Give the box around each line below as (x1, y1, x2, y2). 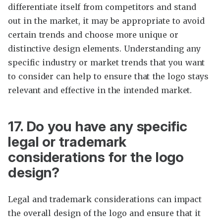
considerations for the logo (8, 149, 184, 166)
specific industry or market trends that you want (8, 57, 205, 67)
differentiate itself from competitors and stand (8, 2, 196, 12)
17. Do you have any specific (8, 118, 187, 135)
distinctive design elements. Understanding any (8, 44, 201, 54)
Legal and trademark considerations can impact (8, 194, 202, 205)
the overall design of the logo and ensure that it (8, 208, 201, 219)
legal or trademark (8, 133, 127, 151)
